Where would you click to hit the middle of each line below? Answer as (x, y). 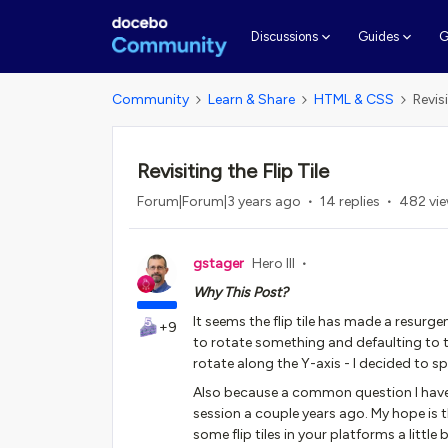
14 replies (350, 201)
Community (150, 99)
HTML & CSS (354, 99)
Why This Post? (240, 292)
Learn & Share (251, 99)
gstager (218, 263)
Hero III (273, 263)
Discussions (284, 36)
